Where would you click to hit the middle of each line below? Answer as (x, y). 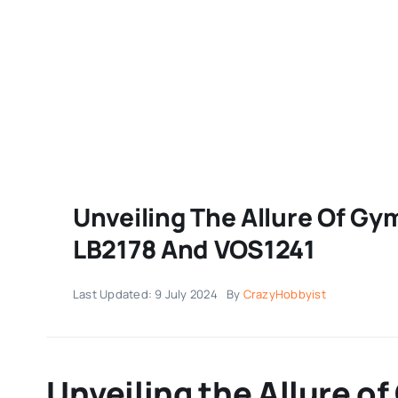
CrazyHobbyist (284, 294)
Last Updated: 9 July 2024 (145, 294)
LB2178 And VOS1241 (194, 248)
